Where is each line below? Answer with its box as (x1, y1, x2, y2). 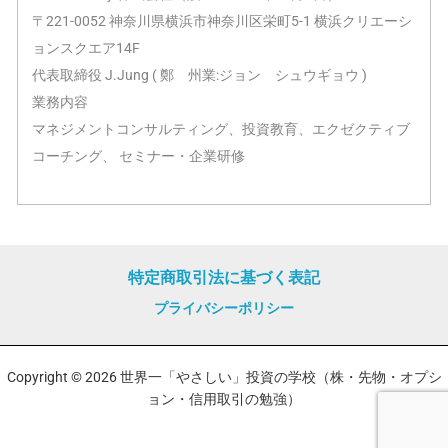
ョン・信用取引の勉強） (147, 391, 301, 408)
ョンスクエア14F (32, 40, 141, 57)
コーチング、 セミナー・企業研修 (32, 148, 246, 165)
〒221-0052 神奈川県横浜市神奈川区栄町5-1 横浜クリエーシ (32, 13, 413, 30)
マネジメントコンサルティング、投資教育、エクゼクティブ (32, 121, 411, 138)
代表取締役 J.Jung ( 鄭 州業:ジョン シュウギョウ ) (32, 67, 368, 84)
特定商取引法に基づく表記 (128, 268, 320, 288)
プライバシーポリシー (154, 299, 294, 316)
